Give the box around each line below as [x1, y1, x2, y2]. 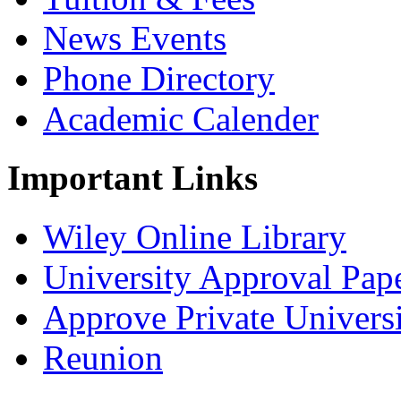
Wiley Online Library [43, 218, 346, 257]
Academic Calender [43, 98, 319, 138]
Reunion [43, 338, 163, 378]
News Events [43, 18, 226, 57]
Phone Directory [43, 58, 275, 98]
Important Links [7, 158, 258, 197]
